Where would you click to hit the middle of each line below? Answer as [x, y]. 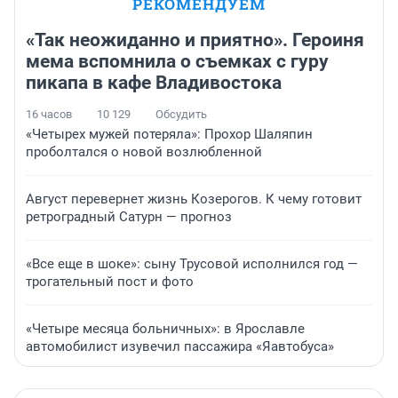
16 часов [49, 114]
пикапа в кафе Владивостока [154, 82]
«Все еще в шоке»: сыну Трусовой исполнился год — [192, 263]
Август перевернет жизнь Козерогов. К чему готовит [194, 199]
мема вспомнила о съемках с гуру [177, 61]
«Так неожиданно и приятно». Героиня [195, 40]
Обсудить [181, 114]
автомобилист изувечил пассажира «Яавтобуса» [180, 346]
